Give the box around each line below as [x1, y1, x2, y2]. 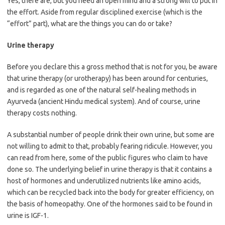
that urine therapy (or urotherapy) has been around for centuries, [7, 74, 208, 82]
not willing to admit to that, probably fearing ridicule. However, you [7, 142, 212, 150]
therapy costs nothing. [7, 109, 77, 117]
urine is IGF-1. [7, 211, 49, 219]
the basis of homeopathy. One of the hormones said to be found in [7, 200, 212, 208]
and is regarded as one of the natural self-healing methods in [7, 86, 196, 94]
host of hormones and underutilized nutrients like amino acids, [7, 177, 201, 185]
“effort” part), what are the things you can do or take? [7, 20, 172, 28]
